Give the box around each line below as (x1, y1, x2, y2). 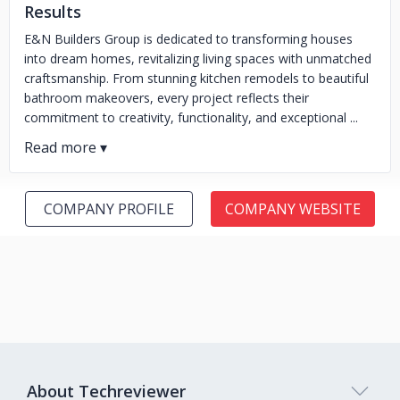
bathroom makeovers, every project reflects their (24, 89, 309, 106)
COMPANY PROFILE (44, 199, 174, 219)
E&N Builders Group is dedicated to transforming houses (24, 30, 353, 47)
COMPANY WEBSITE (225, 199, 361, 219)
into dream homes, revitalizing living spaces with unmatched (24, 50, 371, 67)
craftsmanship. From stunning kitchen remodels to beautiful (24, 70, 369, 87)
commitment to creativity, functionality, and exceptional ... (24, 109, 358, 126)
